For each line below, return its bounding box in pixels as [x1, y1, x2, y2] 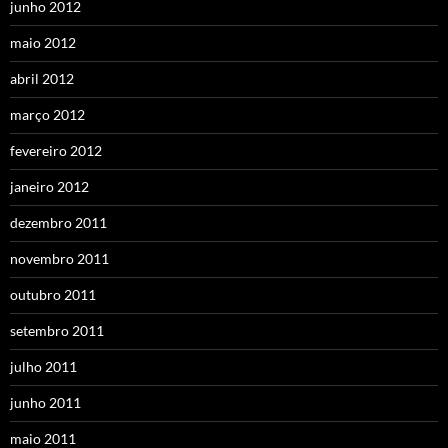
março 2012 [10, 106, 85, 123]
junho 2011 [10, 394, 81, 411]
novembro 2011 [10, 250, 109, 267]
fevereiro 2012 [10, 142, 102, 159]
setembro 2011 [10, 322, 104, 339]
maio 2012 [10, 34, 76, 51]
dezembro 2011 [10, 214, 107, 231]
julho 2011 [10, 358, 77, 375]
